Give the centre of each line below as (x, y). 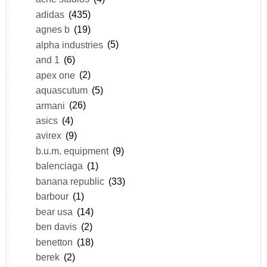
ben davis (56, 227)
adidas (50, 14)
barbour (52, 196)
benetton (54, 242)
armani (50, 105)
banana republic (70, 181)
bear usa (54, 211)
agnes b (52, 30)
